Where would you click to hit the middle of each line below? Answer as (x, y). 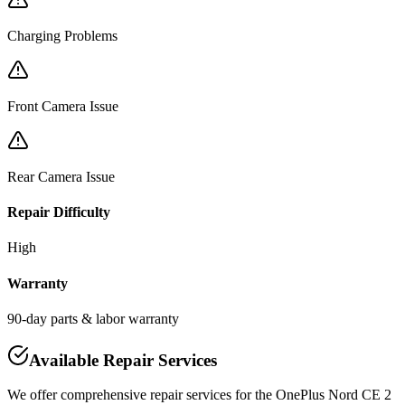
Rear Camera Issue (61, 176)
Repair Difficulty (59, 212)
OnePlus (300, 395)
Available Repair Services (123, 360)
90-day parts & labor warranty (93, 319)
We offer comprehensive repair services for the (141, 395)
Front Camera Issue (63, 106)
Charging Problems (62, 35)
